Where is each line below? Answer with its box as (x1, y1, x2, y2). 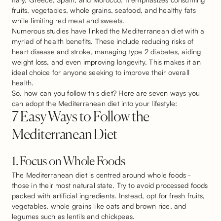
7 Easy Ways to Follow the (12, 110, 149, 125)
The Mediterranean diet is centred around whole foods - (12, 170, 191, 180)
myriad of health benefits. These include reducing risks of (12, 37, 194, 46)
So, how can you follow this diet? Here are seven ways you (12, 88, 200, 98)
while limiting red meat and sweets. (12, 16, 125, 25)
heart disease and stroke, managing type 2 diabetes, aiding (12, 47, 201, 56)
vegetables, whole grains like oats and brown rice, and (12, 201, 186, 211)
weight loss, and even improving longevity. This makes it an (12, 57, 201, 67)
